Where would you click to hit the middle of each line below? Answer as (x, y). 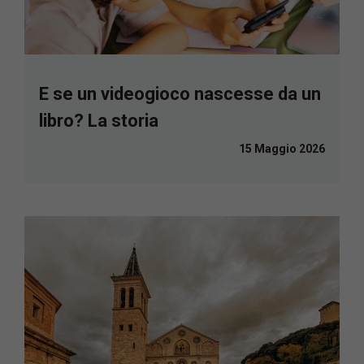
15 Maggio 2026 (282, 149)
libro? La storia (99, 121)
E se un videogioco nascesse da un (180, 94)
